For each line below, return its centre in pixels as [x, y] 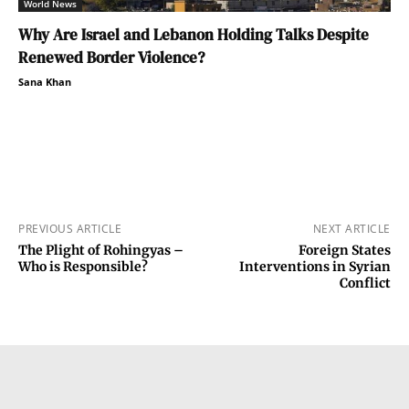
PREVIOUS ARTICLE [70, 228]
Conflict [365, 283]
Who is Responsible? [83, 266]
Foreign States [344, 250]
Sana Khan [45, 81]
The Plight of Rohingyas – [101, 250]
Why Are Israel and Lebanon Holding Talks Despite [194, 34]
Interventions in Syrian [315, 266]
